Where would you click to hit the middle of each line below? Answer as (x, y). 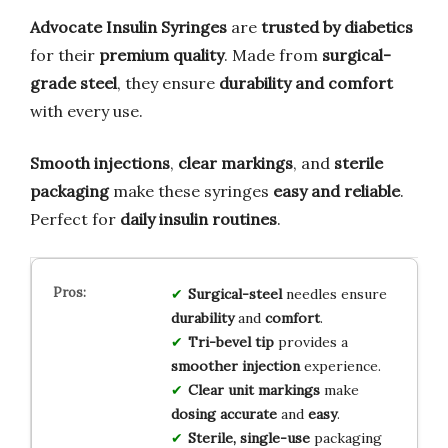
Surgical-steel (234, 293)
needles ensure (334, 293)
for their (64, 54)
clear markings (235, 162)
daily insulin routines (198, 218)
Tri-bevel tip (230, 341)
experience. (340, 365)
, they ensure (168, 82)
